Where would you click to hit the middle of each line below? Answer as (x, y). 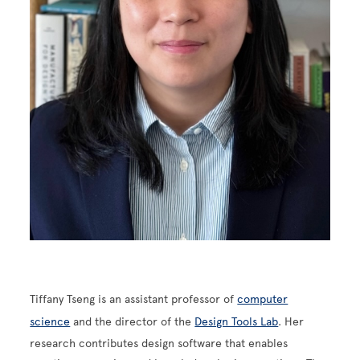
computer (263, 299)
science (50, 321)
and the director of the (133, 321)
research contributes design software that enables (159, 343)
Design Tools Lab (237, 321)
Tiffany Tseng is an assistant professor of (134, 299)
